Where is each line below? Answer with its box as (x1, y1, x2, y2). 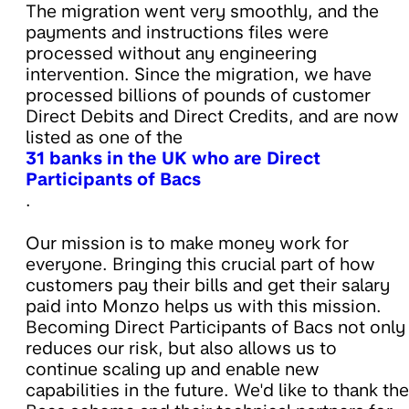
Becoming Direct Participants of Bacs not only (26, 317, 405, 339)
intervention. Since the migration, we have (26, 64, 372, 86)
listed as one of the (26, 127, 183, 149)
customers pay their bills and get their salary (26, 275, 390, 297)
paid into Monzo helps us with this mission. (26, 296, 382, 318)
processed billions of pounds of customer (26, 85, 371, 107)
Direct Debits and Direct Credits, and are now (26, 106, 399, 128)
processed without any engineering (26, 43, 317, 65)
